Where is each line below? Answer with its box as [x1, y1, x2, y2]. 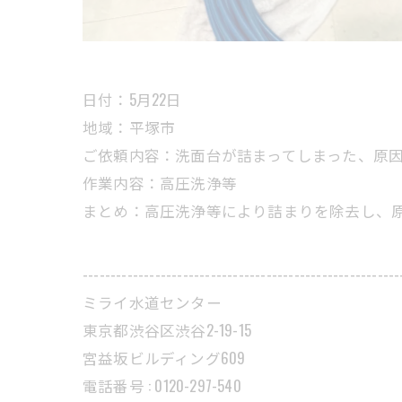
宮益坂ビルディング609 [83, 346, 246, 370]
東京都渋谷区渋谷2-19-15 [83, 319, 251, 342]
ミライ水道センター [83, 291, 222, 314]
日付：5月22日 [83, 88, 182, 111]
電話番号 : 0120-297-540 [83, 374, 241, 398]
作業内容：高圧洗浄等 [83, 171, 237, 195]
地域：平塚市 [83, 116, 176, 139]
